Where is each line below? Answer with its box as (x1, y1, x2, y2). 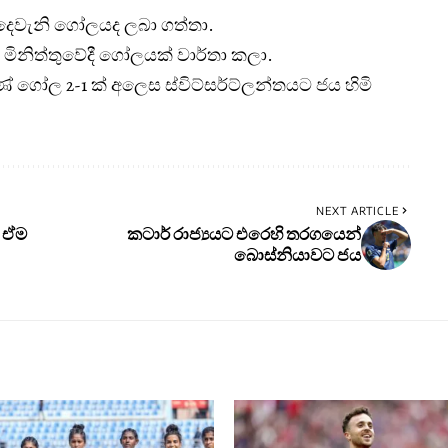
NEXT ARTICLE (315, 204, 399, 218)
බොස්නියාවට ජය (233, 244, 361, 268)
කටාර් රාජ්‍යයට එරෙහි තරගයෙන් (126, 223, 361, 247)
